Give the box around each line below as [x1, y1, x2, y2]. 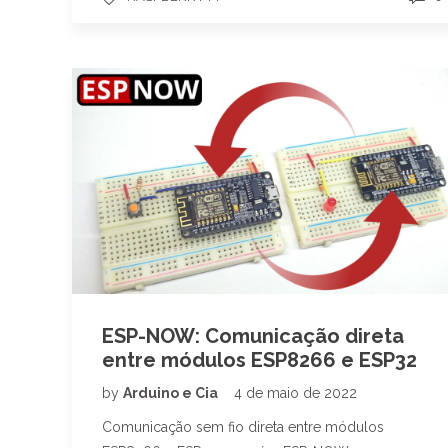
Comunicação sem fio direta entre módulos [102, 418, 384, 435]
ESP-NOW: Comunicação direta [102, 323, 404, 348]
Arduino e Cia [123, 384, 221, 401]
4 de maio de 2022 [234, 384, 357, 401]
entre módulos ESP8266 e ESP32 [102, 347, 417, 372]
